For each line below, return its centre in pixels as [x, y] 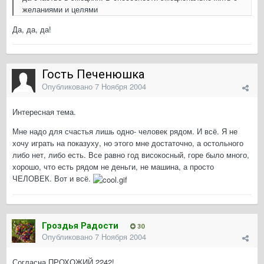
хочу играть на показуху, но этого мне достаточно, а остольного [128, 143]
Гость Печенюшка [93, 75]
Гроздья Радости [80, 226]
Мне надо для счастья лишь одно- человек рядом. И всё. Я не [125, 131]
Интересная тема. [44, 112]
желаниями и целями [60, 9]
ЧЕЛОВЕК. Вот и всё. [53, 179]
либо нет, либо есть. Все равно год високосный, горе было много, [131, 155]
